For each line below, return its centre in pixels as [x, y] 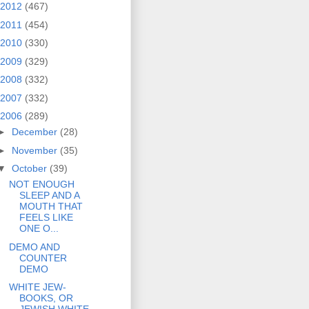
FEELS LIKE [46, 218]
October [30, 169]
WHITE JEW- [37, 287]
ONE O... [39, 229]
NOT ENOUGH [41, 185]
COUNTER [43, 258]
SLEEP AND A [49, 196]
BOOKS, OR [46, 298]
